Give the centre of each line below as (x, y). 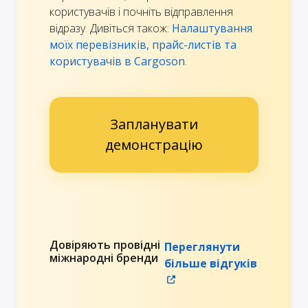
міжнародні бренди (104, 257)
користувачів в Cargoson (117, 61)
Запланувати (154, 124)
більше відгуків (211, 263)
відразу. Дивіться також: (111, 28)
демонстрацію (154, 144)
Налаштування (212, 28)
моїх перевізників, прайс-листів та (143, 44)
